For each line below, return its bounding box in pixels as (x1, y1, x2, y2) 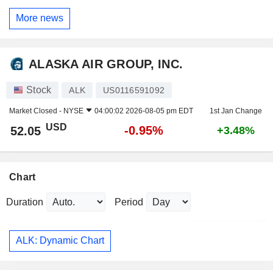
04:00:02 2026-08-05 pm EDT (94, 106, 193, 115)
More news (16, 13, 63, 24)
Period (115, 196, 143, 207)
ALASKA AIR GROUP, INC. (29, 57, 183, 71)
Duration (6, 196, 43, 207)
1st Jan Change (210, 106, 262, 115)
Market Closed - (9, 106, 63, 115)
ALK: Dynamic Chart (16, 235, 104, 246)
